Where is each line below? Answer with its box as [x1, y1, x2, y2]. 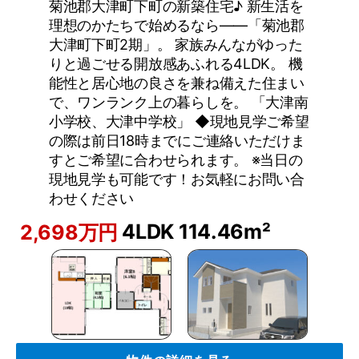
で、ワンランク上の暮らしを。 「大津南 [48, 94, 309, 111]
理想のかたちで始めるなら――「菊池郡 [48, 17, 305, 34]
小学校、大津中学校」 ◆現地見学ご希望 [48, 113, 309, 130]
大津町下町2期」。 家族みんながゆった [48, 36, 303, 53]
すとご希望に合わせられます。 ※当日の [48, 151, 303, 168]
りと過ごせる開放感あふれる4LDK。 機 [48, 55, 303, 72]
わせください [48, 190, 135, 207]
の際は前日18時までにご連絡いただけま [48, 132, 305, 149]
